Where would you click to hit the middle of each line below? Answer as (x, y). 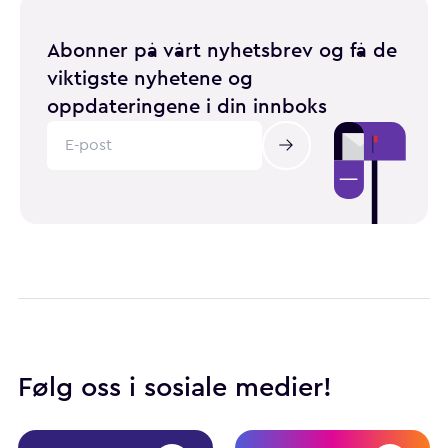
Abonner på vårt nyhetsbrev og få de (222, 50)
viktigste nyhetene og (150, 78)
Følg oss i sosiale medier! (175, 387)
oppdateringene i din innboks (187, 106)
